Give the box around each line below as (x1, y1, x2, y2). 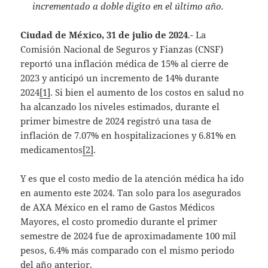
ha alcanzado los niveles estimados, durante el (20, 100, 220, 112)
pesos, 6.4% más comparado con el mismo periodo (20, 243, 235, 256)
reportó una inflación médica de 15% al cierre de (20, 57, 229, 69)
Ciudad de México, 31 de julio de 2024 (20, 28, 188, 41)
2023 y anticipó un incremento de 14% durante (20, 71, 220, 84)
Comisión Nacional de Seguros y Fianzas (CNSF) (20, 42, 224, 55)
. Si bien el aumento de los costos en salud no (50, 86, 245, 98)
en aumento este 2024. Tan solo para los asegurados (20, 186, 242, 199)
